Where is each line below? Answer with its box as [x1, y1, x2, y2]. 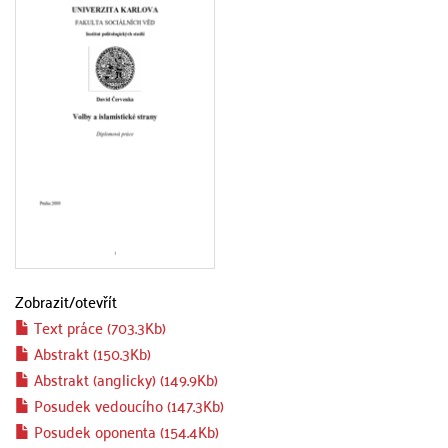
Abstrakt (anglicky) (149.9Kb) [30, 365, 218, 393]
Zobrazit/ [15, 287, 75, 315]
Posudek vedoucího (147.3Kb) [30, 391, 224, 419]
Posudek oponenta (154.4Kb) [30, 417, 219, 445]
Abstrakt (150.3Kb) [30, 339, 151, 367]
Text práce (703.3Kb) [30, 313, 166, 341]
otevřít [75, 287, 117, 315]
